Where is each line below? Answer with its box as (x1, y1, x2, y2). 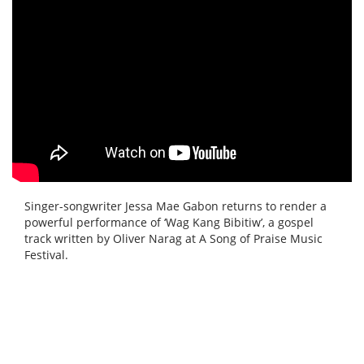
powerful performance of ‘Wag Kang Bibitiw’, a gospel (24, 214, 314, 231)
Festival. (24, 247, 68, 263)
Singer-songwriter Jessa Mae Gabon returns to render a (24, 198, 327, 214)
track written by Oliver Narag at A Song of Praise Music (24, 231, 323, 247)
